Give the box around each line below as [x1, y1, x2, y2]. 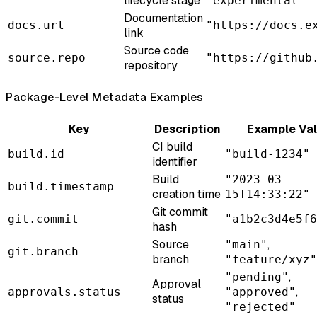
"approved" [225, 285, 296, 299]
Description [154, 122, 221, 137]
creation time [152, 187, 221, 202]
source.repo [8, 50, 86, 64]
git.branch [8, 245, 79, 259]
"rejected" [225, 300, 296, 314]
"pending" [225, 270, 289, 284]
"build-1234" [225, 147, 310, 161]
